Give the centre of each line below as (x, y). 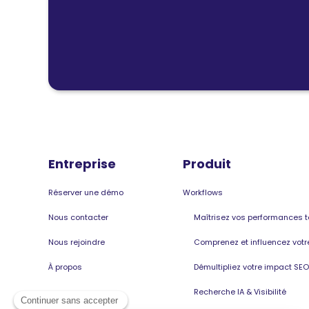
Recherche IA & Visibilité (240, 292)
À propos (65, 267)
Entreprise (82, 164)
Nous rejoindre (77, 242)
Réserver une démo (86, 192)
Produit (207, 164)
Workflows (203, 192)
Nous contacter (78, 217)
